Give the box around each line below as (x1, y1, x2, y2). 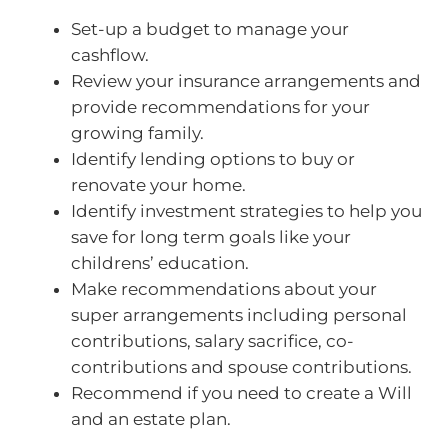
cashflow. (71, 44, 149, 65)
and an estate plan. (71, 408, 231, 429)
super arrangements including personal (71, 304, 407, 325)
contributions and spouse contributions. (71, 356, 412, 377)
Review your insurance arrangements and (71, 70, 421, 91)
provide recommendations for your (71, 96, 370, 117)
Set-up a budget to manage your (71, 18, 349, 39)
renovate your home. (71, 174, 246, 195)
